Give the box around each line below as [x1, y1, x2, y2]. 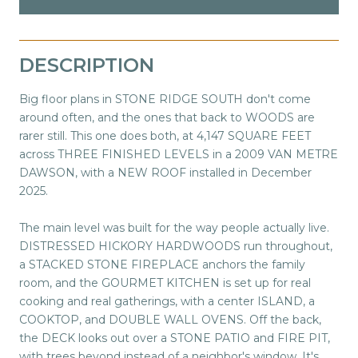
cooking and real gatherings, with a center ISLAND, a [19, 293, 315, 308]
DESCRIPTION [19, 53, 154, 77]
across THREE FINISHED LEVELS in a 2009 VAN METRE [19, 146, 338, 161]
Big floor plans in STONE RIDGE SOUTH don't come [19, 91, 311, 106]
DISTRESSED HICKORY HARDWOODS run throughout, [19, 238, 332, 253]
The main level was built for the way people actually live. [19, 220, 329, 235]
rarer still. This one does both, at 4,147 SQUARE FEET [19, 128, 311, 143]
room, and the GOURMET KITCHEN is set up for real [19, 275, 311, 290]
